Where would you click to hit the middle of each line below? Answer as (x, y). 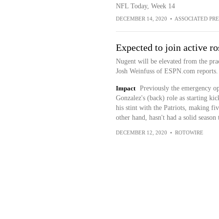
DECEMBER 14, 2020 (141, 19)
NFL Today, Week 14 (145, 6)
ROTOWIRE (189, 132)
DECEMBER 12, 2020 (141, 132)
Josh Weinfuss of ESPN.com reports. (167, 71)
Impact (125, 88)
